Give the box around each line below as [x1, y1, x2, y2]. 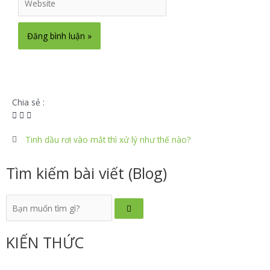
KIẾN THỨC [6, 231, 84, 253]
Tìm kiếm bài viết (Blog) [6, 163, 167, 184]
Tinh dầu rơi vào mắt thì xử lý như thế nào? [25, 134, 191, 146]
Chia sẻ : [12, 96, 45, 108]
